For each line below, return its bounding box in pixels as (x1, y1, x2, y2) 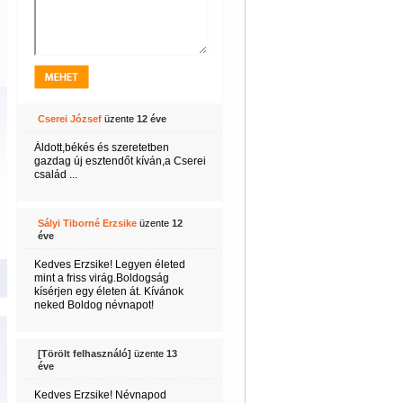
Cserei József (37, 113, 102, 124)
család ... (33, 168, 77, 181)
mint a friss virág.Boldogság (33, 272, 169, 284)
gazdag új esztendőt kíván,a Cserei (33, 155, 206, 167)
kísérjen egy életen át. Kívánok (33, 285, 184, 298)
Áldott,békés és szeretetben (33, 141, 169, 154)
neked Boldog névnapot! (33, 299, 154, 311)
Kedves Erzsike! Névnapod (33, 389, 166, 401)
